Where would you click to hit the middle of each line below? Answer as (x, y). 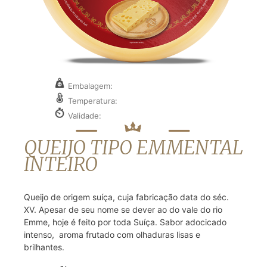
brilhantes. (44, 247)
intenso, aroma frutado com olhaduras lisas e (112, 235)
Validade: (85, 116)
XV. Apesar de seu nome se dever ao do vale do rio (123, 209)
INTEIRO (61, 164)
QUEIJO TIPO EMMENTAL (133, 148)
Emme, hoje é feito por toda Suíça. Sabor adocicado (125, 222)
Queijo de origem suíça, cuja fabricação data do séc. (126, 197)
